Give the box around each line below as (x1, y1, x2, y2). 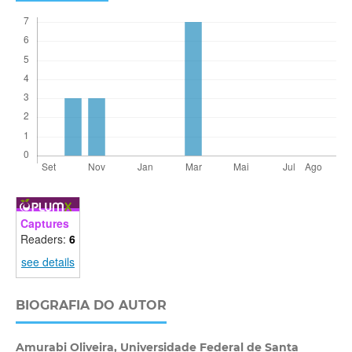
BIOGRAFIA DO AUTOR (15, 297, 167, 313)
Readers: (20, 230, 69, 247)
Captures (20, 214, 69, 231)
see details (20, 254, 75, 270)
